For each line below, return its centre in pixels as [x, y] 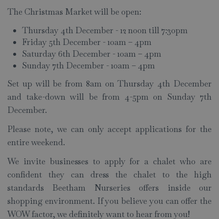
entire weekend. [37, 142]
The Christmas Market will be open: [74, 12]
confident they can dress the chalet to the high [109, 175]
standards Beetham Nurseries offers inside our [109, 188]
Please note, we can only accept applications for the [109, 129]
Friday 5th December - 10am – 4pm [87, 42]
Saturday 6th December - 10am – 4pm [92, 54]
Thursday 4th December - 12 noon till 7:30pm [105, 31]
